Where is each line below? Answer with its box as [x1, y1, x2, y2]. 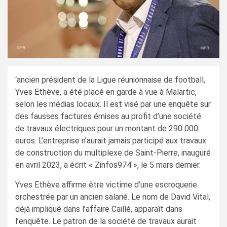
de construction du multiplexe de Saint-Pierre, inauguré [15, 147, 211, 158]
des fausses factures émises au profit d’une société [15, 111, 201, 121]
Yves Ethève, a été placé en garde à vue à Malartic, [15, 87, 197, 97]
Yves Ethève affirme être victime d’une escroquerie [15, 179, 197, 190]
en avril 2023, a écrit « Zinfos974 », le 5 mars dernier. [15, 160, 201, 170]
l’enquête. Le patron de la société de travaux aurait [15, 216, 197, 226]
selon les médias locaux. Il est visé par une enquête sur [15, 99, 211, 109]
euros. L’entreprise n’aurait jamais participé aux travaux [15, 135, 206, 145]
